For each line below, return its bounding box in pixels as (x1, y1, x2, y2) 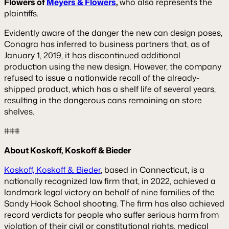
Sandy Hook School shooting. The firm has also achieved (4, 197, 224, 209)
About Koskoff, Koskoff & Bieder (4, 144, 131, 156)
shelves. (4, 105, 34, 117)
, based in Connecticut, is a (101, 164, 204, 175)
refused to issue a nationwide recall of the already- (4, 72, 199, 83)
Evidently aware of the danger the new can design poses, (4, 27, 222, 38)
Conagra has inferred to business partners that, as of (4, 38, 210, 50)
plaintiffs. (4, 7, 38, 19)
